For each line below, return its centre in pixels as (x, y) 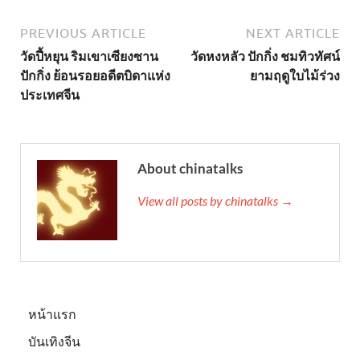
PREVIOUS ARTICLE (83, 33)
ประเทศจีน (50, 94)
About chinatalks (190, 168)
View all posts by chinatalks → (215, 200)
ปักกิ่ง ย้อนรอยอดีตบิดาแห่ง (95, 75)
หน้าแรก (52, 313)
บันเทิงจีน (54, 341)
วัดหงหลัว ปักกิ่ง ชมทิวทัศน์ (265, 55)
